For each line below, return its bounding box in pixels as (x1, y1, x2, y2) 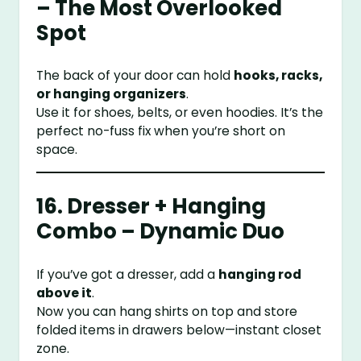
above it (36, 284, 93, 301)
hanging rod (218, 265, 302, 283)
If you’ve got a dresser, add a (36, 265, 219, 283)
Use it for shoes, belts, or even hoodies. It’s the (36, 104, 324, 122)
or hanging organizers (36, 85, 187, 103)
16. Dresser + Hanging (36, 191, 267, 221)
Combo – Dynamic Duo (36, 216, 285, 246)
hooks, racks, (234, 67, 323, 85)
